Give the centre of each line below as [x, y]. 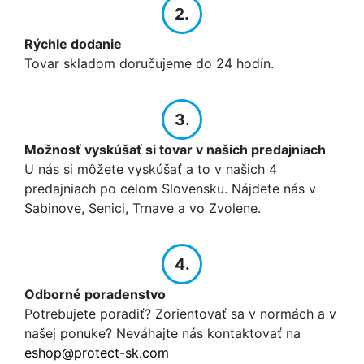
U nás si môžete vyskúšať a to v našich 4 [151, 169]
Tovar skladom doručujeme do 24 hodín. [149, 64]
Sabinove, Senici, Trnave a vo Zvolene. [143, 208]
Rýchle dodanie [73, 44]
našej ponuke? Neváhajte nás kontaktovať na [162, 334]
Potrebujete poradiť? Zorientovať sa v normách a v [180, 314]
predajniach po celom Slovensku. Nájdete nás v [170, 189]
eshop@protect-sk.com [97, 353]
